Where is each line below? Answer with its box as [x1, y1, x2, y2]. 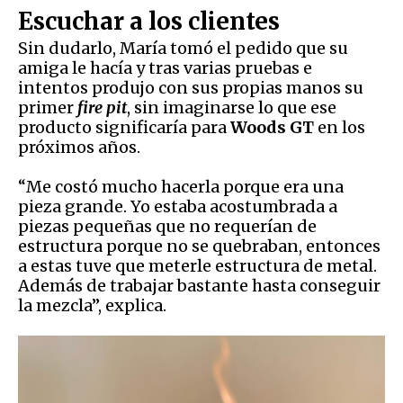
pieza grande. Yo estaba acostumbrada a [18, 196, 337, 218]
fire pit [77, 97, 127, 119]
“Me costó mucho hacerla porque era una [18, 176, 344, 198]
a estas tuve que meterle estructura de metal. [18, 255, 377, 277]
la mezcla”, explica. [18, 295, 170, 317]
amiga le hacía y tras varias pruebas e [18, 58, 312, 79]
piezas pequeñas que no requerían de [18, 216, 317, 237]
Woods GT [230, 117, 318, 139]
